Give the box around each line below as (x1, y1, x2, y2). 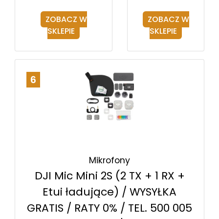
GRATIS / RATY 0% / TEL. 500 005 (27, 200, 192, 216)
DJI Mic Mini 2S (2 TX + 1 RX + (34, 168, 185, 184)
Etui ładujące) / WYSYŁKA (43, 184, 176, 200)
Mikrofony (89, 154, 130, 167)
